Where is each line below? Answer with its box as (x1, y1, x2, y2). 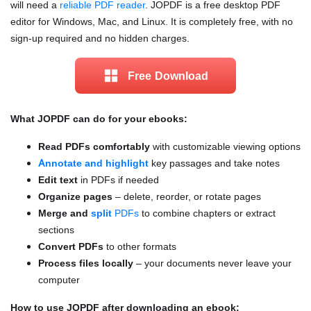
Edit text (38, 174, 78, 186)
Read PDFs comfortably (38, 140, 150, 153)
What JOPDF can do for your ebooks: (10, 112, 187, 125)
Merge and (38, 207, 91, 219)
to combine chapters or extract (139, 207, 276, 219)
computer (38, 274, 80, 286)
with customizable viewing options (150, 140, 301, 153)
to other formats (103, 240, 176, 253)
